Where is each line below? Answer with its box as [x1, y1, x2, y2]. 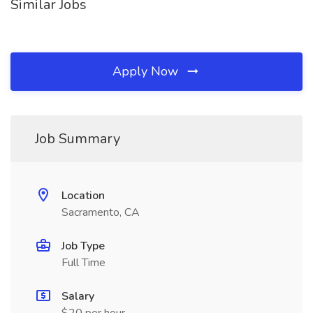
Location [61, 188, 105, 203]
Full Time [61, 255, 105, 270]
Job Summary [35, 129, 120, 148]
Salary [61, 289, 94, 304]
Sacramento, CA [61, 205, 140, 220]
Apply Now [112, 63, 182, 80]
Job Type [61, 238, 105, 254]
